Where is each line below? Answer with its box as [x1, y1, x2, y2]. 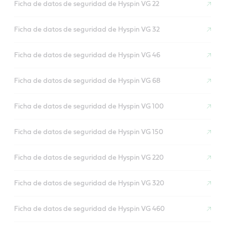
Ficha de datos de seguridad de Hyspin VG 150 [14, 128, 163, 136]
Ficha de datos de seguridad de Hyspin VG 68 [14, 77, 161, 84]
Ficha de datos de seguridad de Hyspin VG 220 [14, 154, 164, 161]
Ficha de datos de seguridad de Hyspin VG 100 [14, 102, 164, 110]
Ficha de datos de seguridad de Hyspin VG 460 [14, 205, 165, 212]
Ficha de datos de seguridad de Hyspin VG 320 [14, 179, 164, 187]
